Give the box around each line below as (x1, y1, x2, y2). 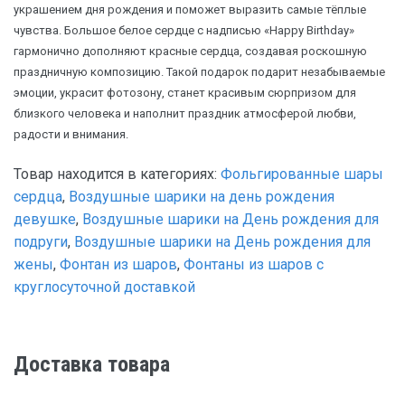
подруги (14, 233, 68, 251)
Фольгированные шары (221, 165, 383, 184)
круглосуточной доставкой (14, 278, 195, 297)
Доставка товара (14, 352, 170, 378)
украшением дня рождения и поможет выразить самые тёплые (14, 3, 366, 17)
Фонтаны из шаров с (184, 256, 324, 274)
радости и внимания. (14, 127, 128, 142)
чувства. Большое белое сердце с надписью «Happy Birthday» (14, 24, 354, 38)
